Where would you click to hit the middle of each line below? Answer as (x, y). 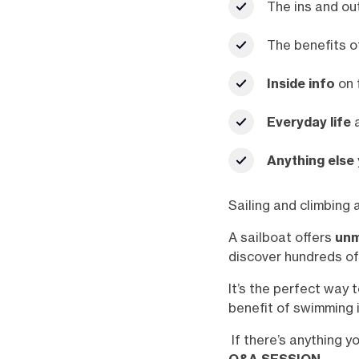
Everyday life (309, 122)
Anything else (311, 161)
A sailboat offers (282, 238)
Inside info (301, 84)
